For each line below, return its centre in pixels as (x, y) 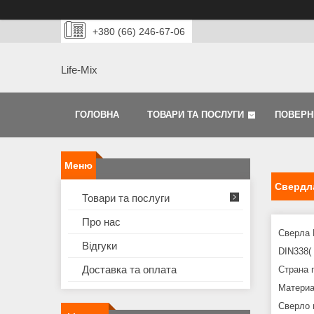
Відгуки (100, 246)
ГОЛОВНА (97, 115)
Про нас (101, 222)
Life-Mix (79, 70)
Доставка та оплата (129, 270)
